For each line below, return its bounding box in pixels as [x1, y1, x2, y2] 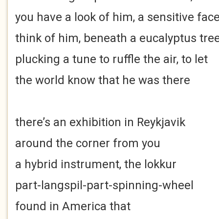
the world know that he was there [15, 73, 190, 87]
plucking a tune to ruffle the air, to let [15, 52, 208, 66]
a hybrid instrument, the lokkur [15, 157, 176, 171]
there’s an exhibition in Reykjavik [15, 115, 185, 129]
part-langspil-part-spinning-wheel [15, 178, 194, 192]
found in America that [15, 199, 131, 213]
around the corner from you [15, 136, 160, 150]
